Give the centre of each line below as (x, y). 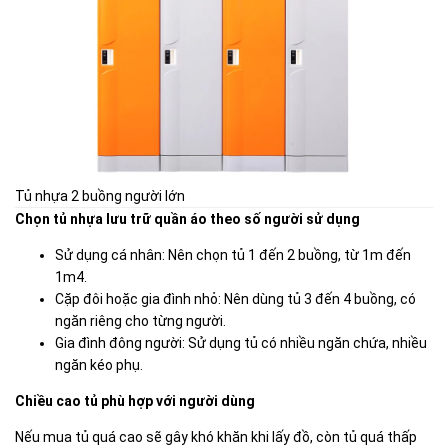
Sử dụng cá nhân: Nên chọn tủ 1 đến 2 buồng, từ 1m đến (233, 254)
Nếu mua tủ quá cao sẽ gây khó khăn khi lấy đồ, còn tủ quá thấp (216, 436)
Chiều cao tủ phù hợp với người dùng (135, 400)
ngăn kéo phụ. (99, 364)
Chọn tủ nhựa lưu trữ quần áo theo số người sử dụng (187, 218)
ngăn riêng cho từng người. (140, 320)
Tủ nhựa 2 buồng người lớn (100, 195)
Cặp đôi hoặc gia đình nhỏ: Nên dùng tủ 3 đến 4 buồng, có (235, 298)
